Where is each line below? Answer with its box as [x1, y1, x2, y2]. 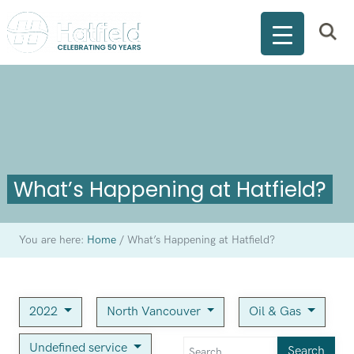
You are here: [18, 234, 87, 247]
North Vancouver [106, 304, 204, 320]
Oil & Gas [249, 304, 305, 320]
